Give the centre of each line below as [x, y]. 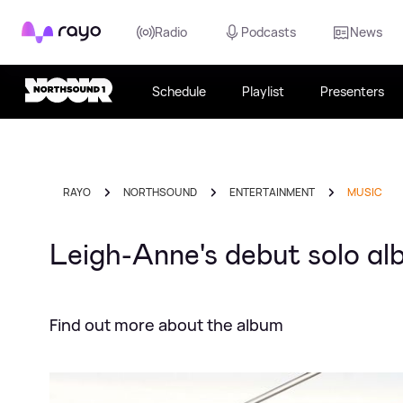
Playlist [263, 91]
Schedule [179, 91]
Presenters [352, 91]
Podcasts [269, 32]
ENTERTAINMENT [272, 192]
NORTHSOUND [160, 192]
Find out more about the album [166, 325]
